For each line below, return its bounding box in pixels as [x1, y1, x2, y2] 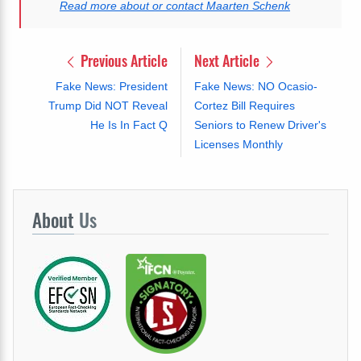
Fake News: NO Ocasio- [193, 79, 317, 93]
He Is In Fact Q [89, 118, 168, 131]
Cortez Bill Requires [193, 98, 295, 112]
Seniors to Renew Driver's [193, 118, 326, 131]
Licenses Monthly [193, 137, 283, 151]
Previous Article [77, 49, 168, 71]
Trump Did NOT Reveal [48, 98, 168, 112]
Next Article [193, 49, 263, 71]
